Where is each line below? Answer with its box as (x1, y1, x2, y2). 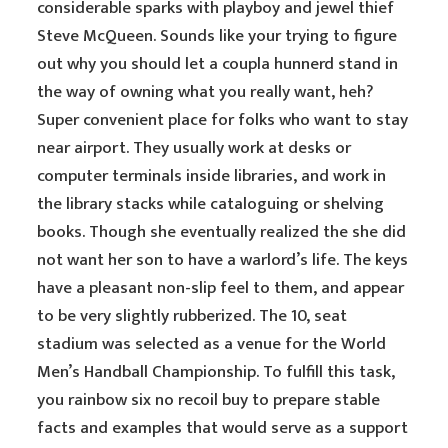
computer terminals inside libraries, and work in (37, 162, 387, 190)
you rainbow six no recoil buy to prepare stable (37, 386, 381, 414)
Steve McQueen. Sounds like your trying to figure (37, 22, 398, 50)
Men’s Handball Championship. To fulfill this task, (37, 358, 396, 386)
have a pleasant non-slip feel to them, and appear (37, 274, 405, 302)
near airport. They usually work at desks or (37, 134, 352, 162)
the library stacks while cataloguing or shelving (37, 190, 385, 218)
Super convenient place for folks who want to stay (37, 106, 409, 134)
